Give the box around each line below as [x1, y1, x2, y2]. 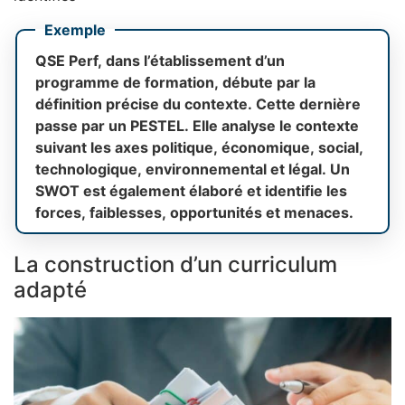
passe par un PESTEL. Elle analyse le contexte [35, 117, 359, 136]
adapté [14, 277, 87, 304]
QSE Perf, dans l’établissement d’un [35, 52, 285, 71]
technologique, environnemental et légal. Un [35, 160, 350, 179]
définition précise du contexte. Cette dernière [35, 95, 361, 114]
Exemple [44, 21, 106, 40]
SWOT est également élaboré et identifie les [35, 182, 347, 201]
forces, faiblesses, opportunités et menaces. [35, 203, 353, 222]
